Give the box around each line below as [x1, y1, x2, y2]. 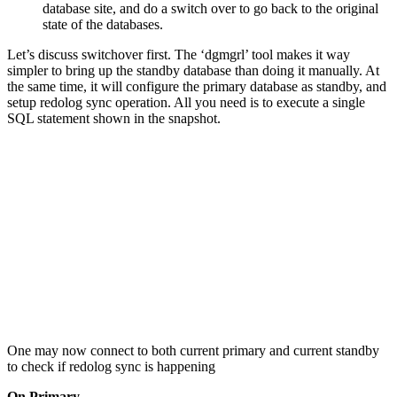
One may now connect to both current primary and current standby [7, 342, 379, 358]
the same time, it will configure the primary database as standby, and [7, 78, 386, 94]
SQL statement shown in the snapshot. [7, 110, 221, 126]
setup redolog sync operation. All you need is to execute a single [7, 94, 365, 110]
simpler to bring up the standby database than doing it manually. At [7, 62, 379, 78]
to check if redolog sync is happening [7, 358, 215, 374]
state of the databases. [43, 16, 163, 32]
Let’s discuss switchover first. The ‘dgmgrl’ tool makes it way [7, 46, 350, 62]
